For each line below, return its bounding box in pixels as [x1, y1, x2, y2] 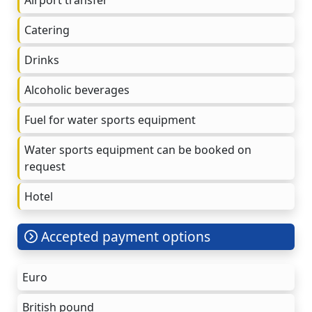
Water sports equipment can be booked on [24, 141, 251, 157]
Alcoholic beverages [24, 81, 130, 97]
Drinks [24, 52, 59, 68]
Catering [24, 22, 70, 38]
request [24, 158, 65, 174]
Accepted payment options [38, 226, 211, 246]
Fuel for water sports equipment [24, 111, 196, 127]
